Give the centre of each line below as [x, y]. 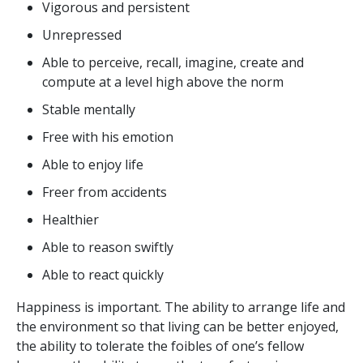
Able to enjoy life [93, 164]
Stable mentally [89, 109]
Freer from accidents [105, 192]
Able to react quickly [103, 274]
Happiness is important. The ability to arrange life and [181, 307]
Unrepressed [82, 34]
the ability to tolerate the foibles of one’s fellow [160, 346]
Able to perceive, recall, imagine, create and [173, 62]
